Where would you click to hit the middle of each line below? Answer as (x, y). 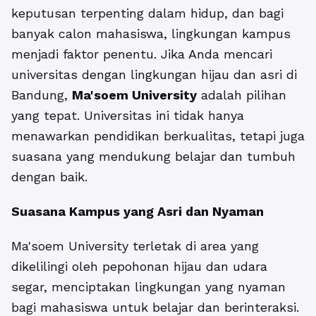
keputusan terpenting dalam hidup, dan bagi (147, 13)
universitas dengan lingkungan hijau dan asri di (154, 74)
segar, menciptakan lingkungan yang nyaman (148, 287)
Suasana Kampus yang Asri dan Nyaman (138, 211)
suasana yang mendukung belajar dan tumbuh (153, 156)
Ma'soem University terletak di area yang (135, 246)
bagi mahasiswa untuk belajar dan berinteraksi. (155, 307)
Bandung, (42, 95)
